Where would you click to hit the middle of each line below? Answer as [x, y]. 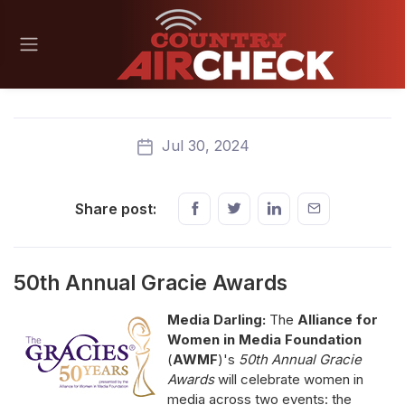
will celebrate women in [289, 379]
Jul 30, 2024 [203, 145]
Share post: [116, 208]
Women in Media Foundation [264, 339]
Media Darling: [218, 319]
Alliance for [336, 319]
